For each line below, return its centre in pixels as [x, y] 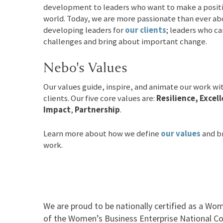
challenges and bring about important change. [125, 42]
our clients [146, 30]
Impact [57, 110]
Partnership [97, 110]
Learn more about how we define [102, 134]
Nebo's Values [85, 68]
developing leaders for [84, 30]
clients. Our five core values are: [100, 99]
